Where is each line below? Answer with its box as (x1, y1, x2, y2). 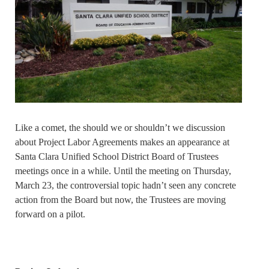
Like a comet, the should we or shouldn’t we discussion (15, 122, 225, 133)
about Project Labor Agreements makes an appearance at (15, 136, 229, 147)
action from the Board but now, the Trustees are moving (15, 194, 226, 205)
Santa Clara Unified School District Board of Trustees (15, 151, 219, 162)
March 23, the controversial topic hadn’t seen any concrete (15, 180, 236, 190)
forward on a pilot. (15, 208, 85, 219)
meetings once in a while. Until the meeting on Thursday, (15, 165, 231, 176)
